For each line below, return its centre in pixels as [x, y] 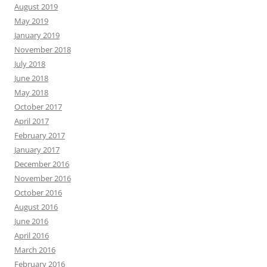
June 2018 [31, 78]
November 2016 [43, 178]
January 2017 [37, 149]
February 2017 [40, 135]
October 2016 [38, 192]
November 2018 [43, 49]
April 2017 [32, 121]
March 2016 [35, 249]
